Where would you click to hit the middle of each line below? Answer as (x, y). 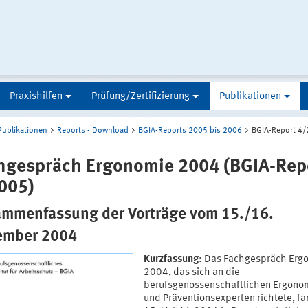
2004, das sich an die (191, 273)
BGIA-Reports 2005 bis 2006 (190, 131)
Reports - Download (93, 131)
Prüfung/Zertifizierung (141, 97)
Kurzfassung (171, 260)
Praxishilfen (36, 97)
